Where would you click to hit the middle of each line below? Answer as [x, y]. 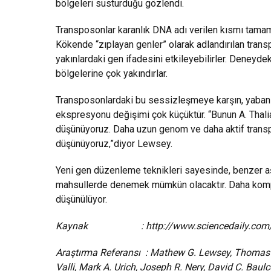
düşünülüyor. [81, 200]
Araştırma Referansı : [103, 253]
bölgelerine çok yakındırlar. [112, 74]
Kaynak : [101, 226]
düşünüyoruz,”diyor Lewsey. [114, 144]
